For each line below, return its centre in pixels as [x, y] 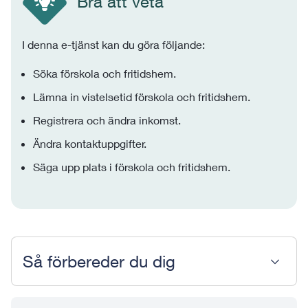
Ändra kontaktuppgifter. [90, 143]
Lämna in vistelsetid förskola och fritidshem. [142, 97]
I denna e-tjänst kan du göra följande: [113, 44]
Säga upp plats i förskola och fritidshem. [132, 167]
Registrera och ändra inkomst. [107, 120]
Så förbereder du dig [99, 261]
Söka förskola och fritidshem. [104, 73]
